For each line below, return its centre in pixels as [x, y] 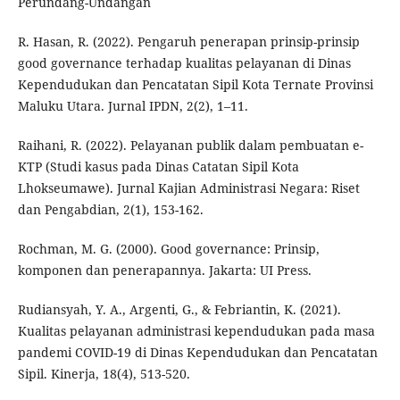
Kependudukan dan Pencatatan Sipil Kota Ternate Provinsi [195, 85]
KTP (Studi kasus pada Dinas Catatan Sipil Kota [158, 167]
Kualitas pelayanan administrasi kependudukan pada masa [196, 331]
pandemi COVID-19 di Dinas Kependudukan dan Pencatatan [197, 353]
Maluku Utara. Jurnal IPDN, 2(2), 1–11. [133, 106]
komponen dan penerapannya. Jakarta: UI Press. [164, 271]
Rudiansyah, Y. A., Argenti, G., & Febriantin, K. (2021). [179, 310]
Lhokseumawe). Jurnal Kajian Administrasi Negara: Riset [188, 188]
